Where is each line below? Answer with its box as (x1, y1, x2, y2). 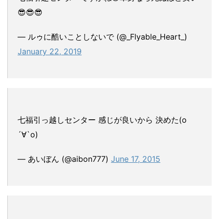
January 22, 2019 (18, 46, 82, 56)
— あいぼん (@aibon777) (18, 153, 111, 164)
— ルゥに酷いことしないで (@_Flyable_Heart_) (18, 31, 187, 42)
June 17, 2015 (111, 153, 160, 164)
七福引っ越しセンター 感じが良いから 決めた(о (18, 114, 187, 125)
